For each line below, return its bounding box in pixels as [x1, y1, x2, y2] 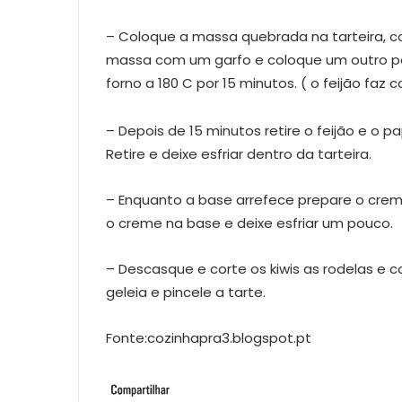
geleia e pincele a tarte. [106, 283, 266, 302]
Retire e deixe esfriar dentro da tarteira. [106, 144, 371, 164]
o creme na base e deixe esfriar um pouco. [106, 214, 393, 233]
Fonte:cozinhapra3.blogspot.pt [106, 328, 311, 348]
